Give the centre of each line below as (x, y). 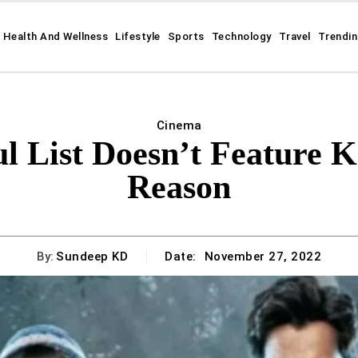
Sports (186, 36)
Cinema (179, 125)
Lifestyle (138, 36)
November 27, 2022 (263, 257)
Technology (241, 36)
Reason (179, 187)
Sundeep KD (92, 256)
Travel (294, 36)
